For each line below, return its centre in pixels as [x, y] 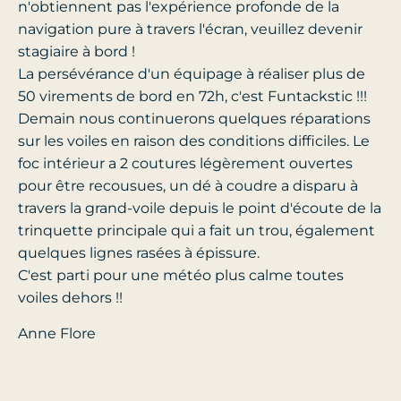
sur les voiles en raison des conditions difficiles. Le [194, 141]
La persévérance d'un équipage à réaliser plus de [192, 74]
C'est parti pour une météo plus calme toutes [181, 276]
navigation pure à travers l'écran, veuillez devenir [190, 30]
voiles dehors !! [70, 298]
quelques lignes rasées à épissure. [139, 253]
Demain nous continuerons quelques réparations [194, 119]
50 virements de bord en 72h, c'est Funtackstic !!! [192, 97]
